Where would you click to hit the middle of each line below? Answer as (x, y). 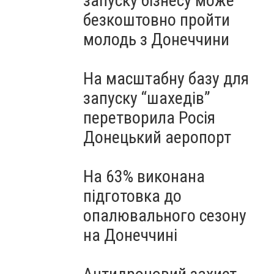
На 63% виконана (144, 176)
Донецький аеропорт (157, 137)
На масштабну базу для (166, 79)
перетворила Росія (149, 118)
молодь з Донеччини (156, 39)
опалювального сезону (165, 216)
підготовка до (132, 196)
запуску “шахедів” (147, 98)
